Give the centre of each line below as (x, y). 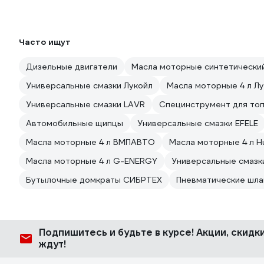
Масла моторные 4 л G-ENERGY (92, 161)
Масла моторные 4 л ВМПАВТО (90, 142)
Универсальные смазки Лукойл (89, 85)
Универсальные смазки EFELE (198, 123)
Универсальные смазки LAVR (85, 104)
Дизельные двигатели (72, 67)
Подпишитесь (74, 232)
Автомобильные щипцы (75, 123)
